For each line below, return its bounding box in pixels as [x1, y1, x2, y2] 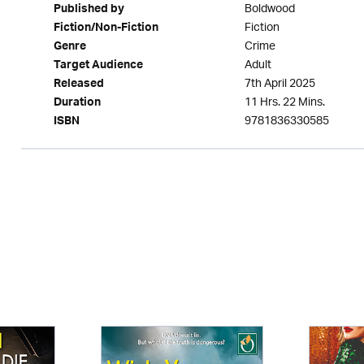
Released [53, 74, 104, 97]
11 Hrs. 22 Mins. [244, 90, 325, 115]
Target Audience [53, 55, 143, 78]
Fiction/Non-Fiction [53, 18, 158, 41]
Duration [53, 93, 101, 115]
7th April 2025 [244, 71, 315, 97]
